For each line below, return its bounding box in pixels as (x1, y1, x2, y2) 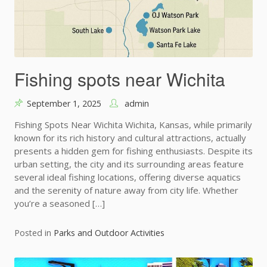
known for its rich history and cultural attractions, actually (14, 132, 246, 144)
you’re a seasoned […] (14, 197, 105, 210)
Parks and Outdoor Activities (54, 227, 164, 239)
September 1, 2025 (27, 98, 101, 110)
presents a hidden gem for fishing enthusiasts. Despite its (14, 145, 253, 157)
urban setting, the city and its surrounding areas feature (14, 158, 244, 170)
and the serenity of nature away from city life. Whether (14, 184, 238, 197)
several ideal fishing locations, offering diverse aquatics (14, 171, 241, 184)
